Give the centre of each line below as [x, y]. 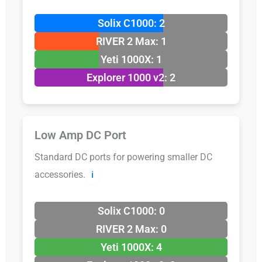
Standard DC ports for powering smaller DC [123, 157]
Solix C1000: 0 [131, 211]
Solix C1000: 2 [131, 23]
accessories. [60, 175]
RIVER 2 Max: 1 [131, 42]
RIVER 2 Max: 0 [131, 229]
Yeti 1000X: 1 [131, 60]
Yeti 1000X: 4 [131, 247]
